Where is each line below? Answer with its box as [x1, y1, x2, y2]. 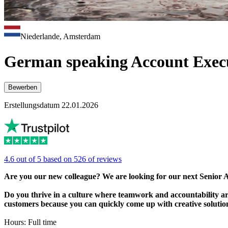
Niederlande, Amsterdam [20, 32, 100, 41]
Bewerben [8, 83, 37, 92]
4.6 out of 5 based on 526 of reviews [4, 155, 122, 164]
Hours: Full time [4, 218, 56, 227]
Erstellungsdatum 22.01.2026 [4, 101, 98, 110]
